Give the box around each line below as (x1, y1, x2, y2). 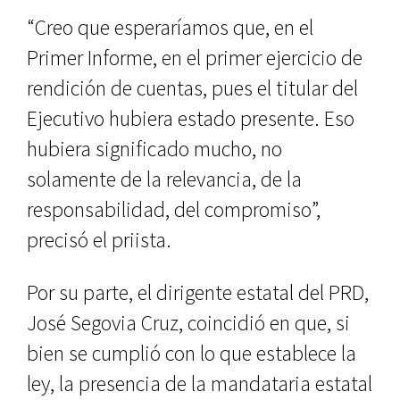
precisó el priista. (27, 226, 171, 254)
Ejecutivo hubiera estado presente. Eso (27, 104, 354, 133)
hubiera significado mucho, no (27, 135, 282, 163)
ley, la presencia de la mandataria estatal (27, 370, 372, 398)
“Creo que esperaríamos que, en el (27, 13, 313, 42)
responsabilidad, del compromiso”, (27, 196, 321, 224)
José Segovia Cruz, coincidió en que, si (27, 309, 350, 337)
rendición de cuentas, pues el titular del (27, 74, 358, 103)
